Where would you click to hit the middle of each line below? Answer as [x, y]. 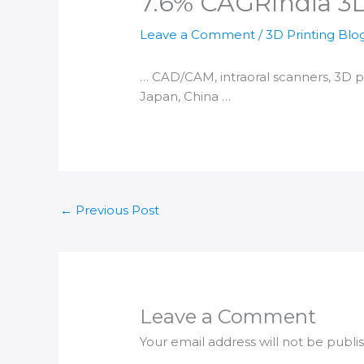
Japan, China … [186, 97]
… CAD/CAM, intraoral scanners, [237, 77]
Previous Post [116, 210]
